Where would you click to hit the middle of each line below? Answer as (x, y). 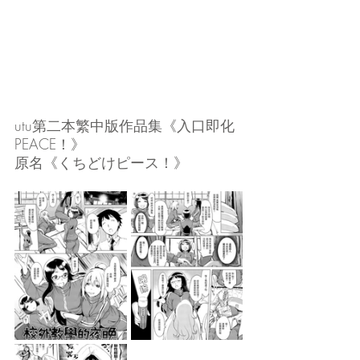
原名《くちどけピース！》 (101, 162)
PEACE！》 (50, 144)
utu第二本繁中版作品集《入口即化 (125, 125)
